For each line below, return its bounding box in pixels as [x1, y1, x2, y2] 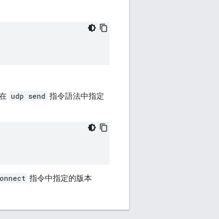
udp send [11, 91, 45, 101]
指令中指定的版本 [27, 174, 92, 183]
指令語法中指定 [47, 91, 104, 101]
